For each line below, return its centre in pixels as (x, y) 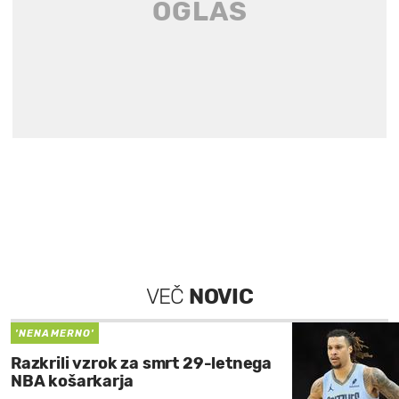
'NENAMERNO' (55, 334)
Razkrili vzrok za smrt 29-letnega (142, 364)
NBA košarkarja (72, 382)
